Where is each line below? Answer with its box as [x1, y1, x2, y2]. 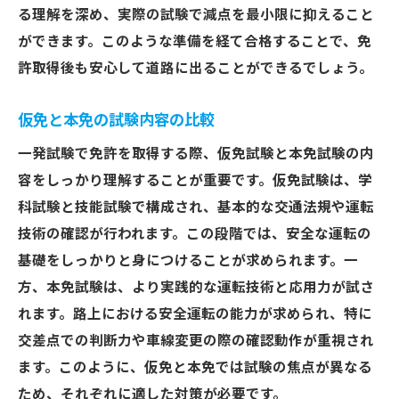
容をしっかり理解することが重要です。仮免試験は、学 [18, 173, 372, 189]
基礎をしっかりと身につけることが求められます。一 [18, 253, 358, 269]
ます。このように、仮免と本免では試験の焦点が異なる [18, 360, 372, 376]
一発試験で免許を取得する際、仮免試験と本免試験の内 [18, 146, 374, 162]
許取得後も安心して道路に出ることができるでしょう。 [18, 61, 373, 77]
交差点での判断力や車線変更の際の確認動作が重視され [18, 333, 374, 349]
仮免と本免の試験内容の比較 [18, 111, 215, 129]
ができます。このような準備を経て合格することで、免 [18, 34, 371, 50]
